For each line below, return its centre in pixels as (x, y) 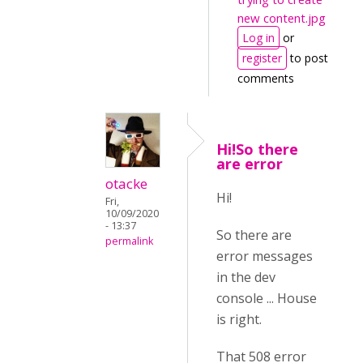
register (262, 58)
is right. (239, 319)
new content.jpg (282, 18)
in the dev (246, 277)
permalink (129, 241)
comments (266, 78)
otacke (126, 184)
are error (250, 164)
